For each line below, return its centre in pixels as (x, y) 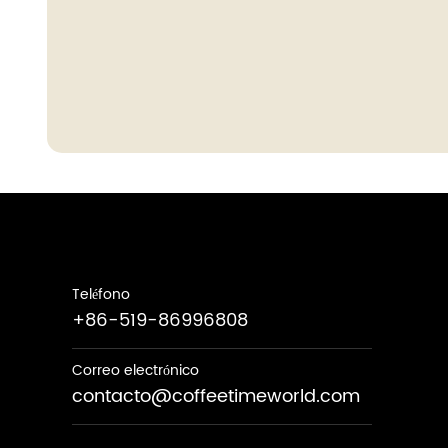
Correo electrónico (135, 371)
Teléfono (101, 295)
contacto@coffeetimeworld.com (216, 397)
